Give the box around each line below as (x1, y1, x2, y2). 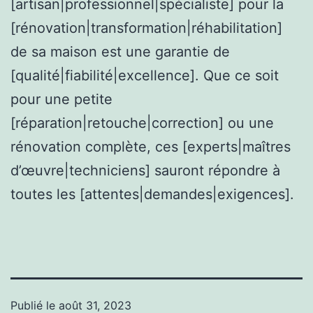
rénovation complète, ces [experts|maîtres (10, 138, 291, 155)
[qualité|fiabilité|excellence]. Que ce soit (10, 66, 279, 84)
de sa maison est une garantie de (10, 43, 230, 60)
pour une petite (10, 90, 112, 108)
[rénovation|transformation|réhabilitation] (10, 19, 282, 36)
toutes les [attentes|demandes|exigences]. (10, 185, 294, 203)
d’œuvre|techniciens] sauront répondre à (10, 161, 280, 179)
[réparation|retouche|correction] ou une (10, 114, 274, 131)
